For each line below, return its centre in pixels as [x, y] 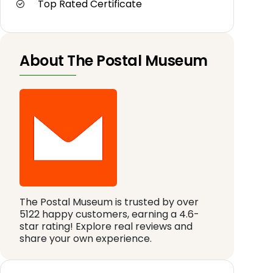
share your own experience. [86, 239]
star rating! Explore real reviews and [106, 227]
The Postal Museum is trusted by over [109, 202]
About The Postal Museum [114, 61]
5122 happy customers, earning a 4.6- [109, 214]
